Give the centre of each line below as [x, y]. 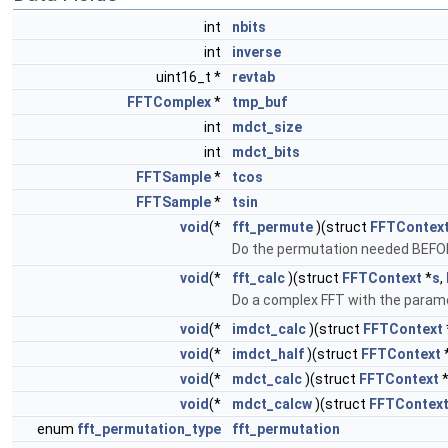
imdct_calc [269, 329]
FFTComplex [169, 102]
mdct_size [267, 127]
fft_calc [258, 278]
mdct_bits [266, 152]
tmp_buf [259, 102]
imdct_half [268, 354]
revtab [253, 77]
